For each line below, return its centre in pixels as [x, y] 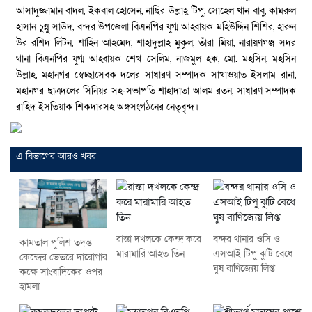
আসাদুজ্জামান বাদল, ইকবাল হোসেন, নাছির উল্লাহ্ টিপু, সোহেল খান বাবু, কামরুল [156, 10]
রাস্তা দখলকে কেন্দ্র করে [158, 239]
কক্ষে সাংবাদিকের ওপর [61, 272]
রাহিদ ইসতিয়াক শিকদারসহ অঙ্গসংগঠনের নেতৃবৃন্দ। [107, 107]
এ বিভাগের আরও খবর [56, 156]
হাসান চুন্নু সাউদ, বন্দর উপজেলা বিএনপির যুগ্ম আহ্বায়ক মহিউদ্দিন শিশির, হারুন [156, 26]
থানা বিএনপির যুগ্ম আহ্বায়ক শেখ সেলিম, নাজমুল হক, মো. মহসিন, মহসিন [156, 58]
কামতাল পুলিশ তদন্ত [55, 243]
